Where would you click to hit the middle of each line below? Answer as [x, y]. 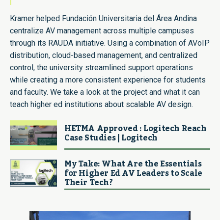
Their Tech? [89, 183]
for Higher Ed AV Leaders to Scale [133, 174]
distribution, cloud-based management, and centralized [104, 55]
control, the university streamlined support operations [101, 68]
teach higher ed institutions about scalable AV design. [101, 105]
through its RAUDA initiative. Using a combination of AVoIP [110, 43]
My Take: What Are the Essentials [133, 164]
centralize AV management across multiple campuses [102, 31]
